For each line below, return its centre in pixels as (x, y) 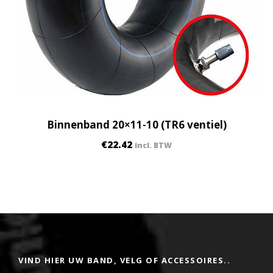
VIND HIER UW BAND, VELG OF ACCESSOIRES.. (124, 260)
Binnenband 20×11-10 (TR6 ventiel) (136, 124)
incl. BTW (153, 145)
